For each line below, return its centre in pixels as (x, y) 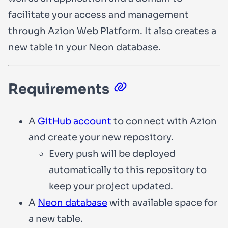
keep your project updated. (111, 186)
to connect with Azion (164, 121)
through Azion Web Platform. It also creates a (112, 31)
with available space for (162, 202)
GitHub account (75, 121)
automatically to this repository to (128, 170)
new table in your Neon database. (84, 47)
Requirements (59, 89)
